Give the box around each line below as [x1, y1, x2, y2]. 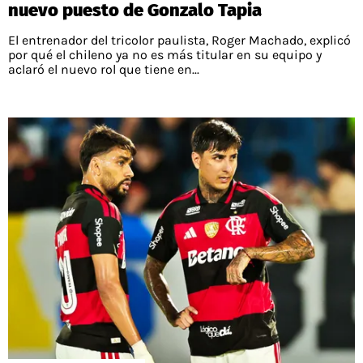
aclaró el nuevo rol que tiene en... [8, 62, 199, 78]
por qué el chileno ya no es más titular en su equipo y [8, 47, 322, 63]
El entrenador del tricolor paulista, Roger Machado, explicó [8, 32, 351, 49]
